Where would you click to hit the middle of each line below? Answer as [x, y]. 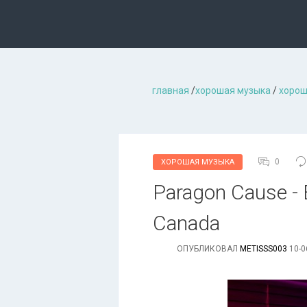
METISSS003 [263, 249]
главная [171, 90]
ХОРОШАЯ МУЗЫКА [198, 162]
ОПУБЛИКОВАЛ [208, 249]
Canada [186, 223]
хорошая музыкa [233, 90]
